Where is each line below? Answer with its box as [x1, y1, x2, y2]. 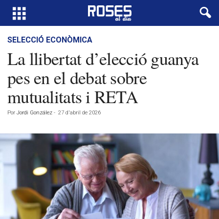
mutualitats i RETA [7, 85, 138, 108]
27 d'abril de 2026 [58, 109, 101, 116]
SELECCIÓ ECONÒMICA [7, 35, 92, 44]
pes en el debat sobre [7, 66, 147, 89]
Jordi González [17, 109, 52, 116]
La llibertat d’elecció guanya [7, 46, 199, 70]
